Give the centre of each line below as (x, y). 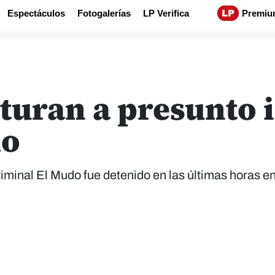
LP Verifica (166, 13)
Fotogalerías (104, 13)
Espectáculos (36, 13)
